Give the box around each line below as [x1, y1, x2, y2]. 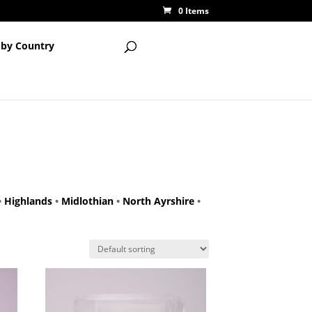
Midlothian [61, 194, 114, 208]
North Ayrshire [122, 194, 194, 208]
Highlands [3, 194, 52, 208]
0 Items [178, 5, 210, 17]
